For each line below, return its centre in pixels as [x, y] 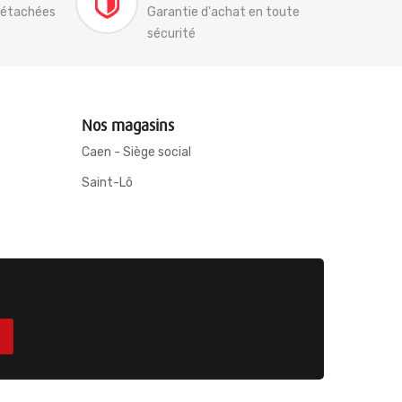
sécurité [171, 34]
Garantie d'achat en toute [223, 12]
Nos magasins [128, 126]
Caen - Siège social [136, 152]
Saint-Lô [107, 183]
